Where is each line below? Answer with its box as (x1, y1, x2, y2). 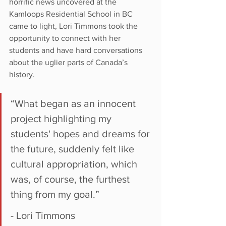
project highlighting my (11, 112, 114, 124)
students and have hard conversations (9, 45, 144, 54)
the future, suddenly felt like (11, 143, 137, 154)
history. (9, 70, 35, 79)
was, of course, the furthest (11, 173, 132, 185)
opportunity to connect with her (9, 33, 123, 42)
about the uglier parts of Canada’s (9, 58, 130, 67)
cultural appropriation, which (11, 158, 140, 169)
